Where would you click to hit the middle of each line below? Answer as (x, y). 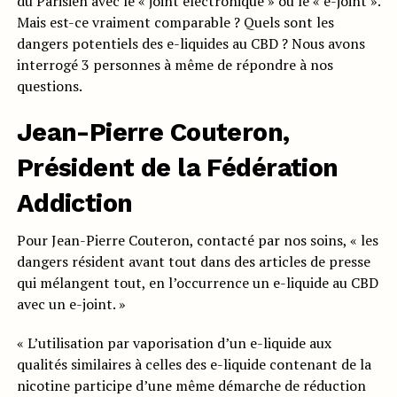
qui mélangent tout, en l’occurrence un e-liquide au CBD (197, 283)
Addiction (74, 203)
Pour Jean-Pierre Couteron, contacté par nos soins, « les (197, 241)
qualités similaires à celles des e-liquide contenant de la (194, 365)
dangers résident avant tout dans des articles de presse (193, 262)
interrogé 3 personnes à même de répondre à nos (175, 65)
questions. (49, 86)
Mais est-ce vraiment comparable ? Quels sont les (175, 23)
